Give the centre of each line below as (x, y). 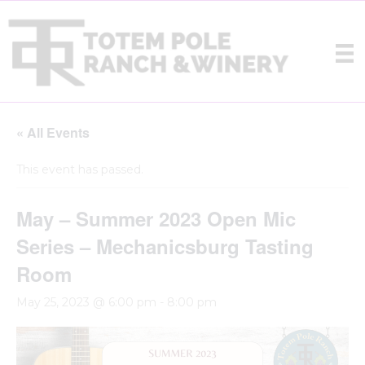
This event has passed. (80, 170)
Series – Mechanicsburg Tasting (165, 246)
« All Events (53, 133)
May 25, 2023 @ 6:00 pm (86, 303)
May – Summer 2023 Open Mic (156, 219)
